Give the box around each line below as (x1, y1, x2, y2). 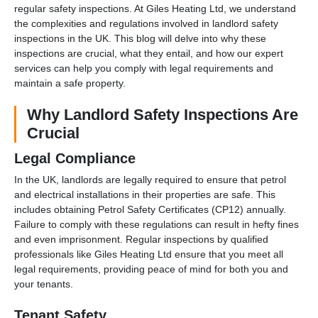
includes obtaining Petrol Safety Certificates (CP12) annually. (14, 203, 286, 215)
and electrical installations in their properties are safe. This (14, 188, 275, 200)
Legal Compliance (14, 150, 136, 166)
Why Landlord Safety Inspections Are (27, 105, 298, 124)
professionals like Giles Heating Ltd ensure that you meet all (14, 248, 283, 260)
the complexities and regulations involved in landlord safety (14, 17, 278, 29)
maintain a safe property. (14, 77, 126, 89)
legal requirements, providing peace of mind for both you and (14, 263, 288, 275)
